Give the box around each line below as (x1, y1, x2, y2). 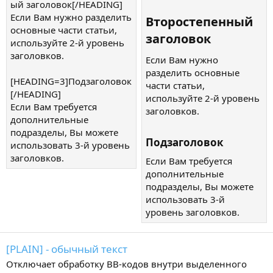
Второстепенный (146, 13, 253, 30)
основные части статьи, (10, 23, 117, 36)
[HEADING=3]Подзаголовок (10, 74, 132, 87)
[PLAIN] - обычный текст (6, 242, 127, 257)
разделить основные (146, 66, 239, 79)
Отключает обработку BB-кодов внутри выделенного (6, 258, 247, 271)
